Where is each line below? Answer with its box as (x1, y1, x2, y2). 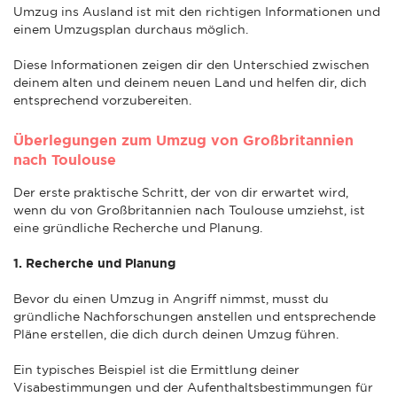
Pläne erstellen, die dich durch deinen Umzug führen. (13, 326, 339, 341)
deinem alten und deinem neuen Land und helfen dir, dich (13, 74, 367, 90)
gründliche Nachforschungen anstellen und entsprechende (13, 308, 376, 323)
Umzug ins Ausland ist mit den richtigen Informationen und (13, 4, 380, 19)
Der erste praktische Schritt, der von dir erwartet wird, (13, 184, 348, 199)
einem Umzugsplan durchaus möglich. (13, 21, 248, 36)
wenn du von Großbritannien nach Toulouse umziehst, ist (13, 202, 365, 217)
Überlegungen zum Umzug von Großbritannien (13, 131, 354, 148)
